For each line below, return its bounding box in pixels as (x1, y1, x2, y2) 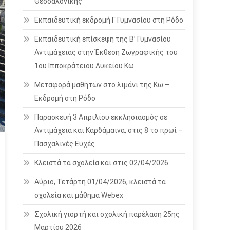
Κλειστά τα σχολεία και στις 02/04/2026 (34, 159, 169, 167)
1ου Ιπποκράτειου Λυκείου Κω (34, 62, 135, 70)
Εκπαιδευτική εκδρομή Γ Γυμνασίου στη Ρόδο (34, 16, 184, 24)
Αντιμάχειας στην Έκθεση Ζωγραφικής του (34, 48, 178, 56)
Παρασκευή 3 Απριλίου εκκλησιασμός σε (34, 113, 168, 121)
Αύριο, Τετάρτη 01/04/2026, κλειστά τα (34, 178, 166, 186)
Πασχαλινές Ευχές (34, 140, 95, 148)
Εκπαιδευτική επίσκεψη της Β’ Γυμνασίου (34, 35, 171, 43)
